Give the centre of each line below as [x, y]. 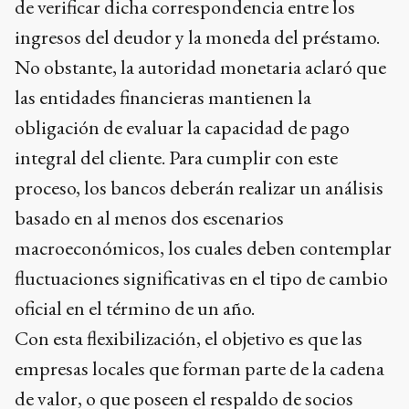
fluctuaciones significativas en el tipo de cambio [201, 278]
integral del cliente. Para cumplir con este [176, 157]
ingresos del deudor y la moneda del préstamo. [197, 37]
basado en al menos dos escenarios [149, 217]
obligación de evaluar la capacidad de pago [182, 127]
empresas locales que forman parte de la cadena [199, 368]
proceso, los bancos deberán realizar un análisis [199, 187]
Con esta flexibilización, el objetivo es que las [189, 338]
